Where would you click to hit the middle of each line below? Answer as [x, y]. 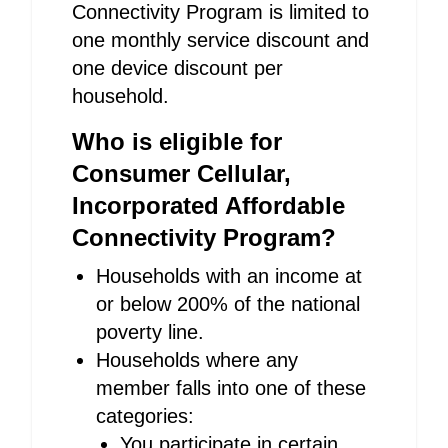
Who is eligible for [177, 141]
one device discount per [177, 68]
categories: [145, 416]
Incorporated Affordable [208, 205]
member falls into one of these [231, 388]
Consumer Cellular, [181, 173]
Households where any [197, 360]
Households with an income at [229, 276]
